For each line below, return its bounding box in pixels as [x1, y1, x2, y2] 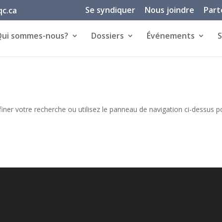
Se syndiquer [85, 4, 135, 15]
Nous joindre [144, 4, 194, 15]
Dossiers [91, 30, 124, 41]
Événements [147, 30, 195, 41]
